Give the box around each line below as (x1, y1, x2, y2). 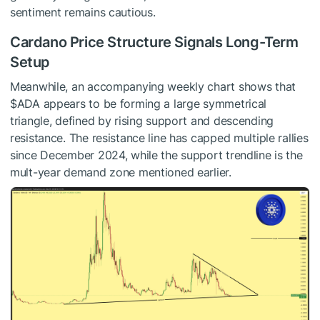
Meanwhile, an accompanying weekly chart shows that (10, 79, 296, 94)
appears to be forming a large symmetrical (39, 96, 267, 111)
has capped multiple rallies (166, 130, 309, 145)
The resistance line (69, 130, 166, 145)
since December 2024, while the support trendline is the (10, 147, 303, 162)
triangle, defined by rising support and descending (10, 113, 274, 128)
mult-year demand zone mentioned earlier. (10, 164, 231, 179)
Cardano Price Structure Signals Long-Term (10, 33, 299, 51)
